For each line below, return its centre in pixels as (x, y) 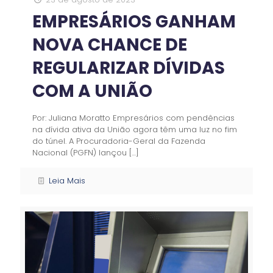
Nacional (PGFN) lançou (80, 153)
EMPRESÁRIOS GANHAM (134, 22)
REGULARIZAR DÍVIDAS (129, 68)
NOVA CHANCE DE (110, 45)
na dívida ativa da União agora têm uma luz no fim (135, 130)
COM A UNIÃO (92, 91)
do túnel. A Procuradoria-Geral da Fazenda (119, 141)
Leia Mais (67, 181)
